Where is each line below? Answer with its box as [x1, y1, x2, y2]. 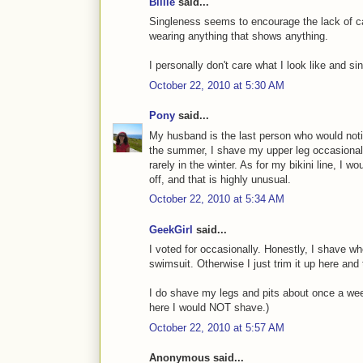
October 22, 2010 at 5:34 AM [149, 193, 284, 206]
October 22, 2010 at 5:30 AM [149, 79, 284, 92]
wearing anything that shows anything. [149, 30, 328, 43]
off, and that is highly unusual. [149, 173, 291, 186]
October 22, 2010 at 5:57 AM [149, 321, 284, 334]
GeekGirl [149, 223, 193, 236]
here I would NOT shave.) [149, 301, 269, 314]
